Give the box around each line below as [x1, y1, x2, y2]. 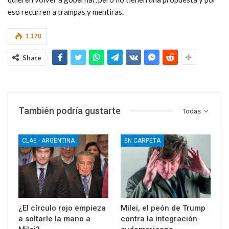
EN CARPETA [124, 137, 161, 145]
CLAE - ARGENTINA [22, 137, 75, 145]
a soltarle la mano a [18, 214, 90, 223]
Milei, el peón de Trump [121, 203, 205, 213]
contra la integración [121, 214, 197, 223]
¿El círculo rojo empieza [18, 203, 106, 213]
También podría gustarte [18, 105, 121, 116]
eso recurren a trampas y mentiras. [8, 7, 124, 16]
